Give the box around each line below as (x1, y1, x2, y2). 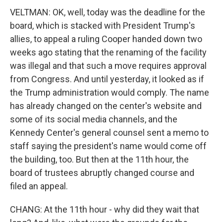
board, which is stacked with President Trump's (10, 20, 195, 31)
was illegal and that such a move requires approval (10, 60, 207, 71)
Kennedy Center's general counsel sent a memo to (10, 127, 209, 138)
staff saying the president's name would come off (10, 141, 207, 151)
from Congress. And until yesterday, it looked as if (10, 74, 204, 84)
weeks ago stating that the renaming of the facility (10, 47, 207, 57)
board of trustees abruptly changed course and (10, 167, 194, 178)
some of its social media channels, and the (10, 114, 177, 124)
